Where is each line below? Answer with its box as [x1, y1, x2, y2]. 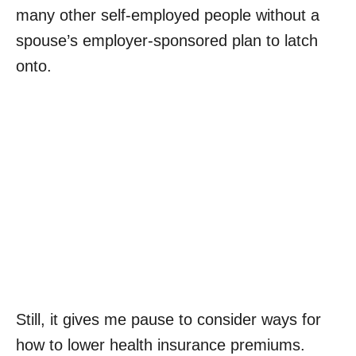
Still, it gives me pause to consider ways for [16, 310, 321, 328]
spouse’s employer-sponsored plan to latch [16, 32, 318, 49]
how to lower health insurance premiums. [16, 335, 305, 354]
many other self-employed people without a [16, 6, 319, 24]
